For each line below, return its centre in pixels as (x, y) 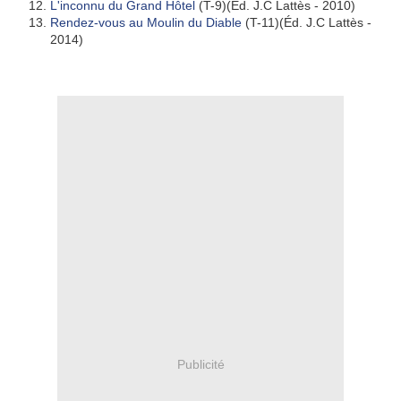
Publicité (200, 364)
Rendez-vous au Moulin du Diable (146, 22)
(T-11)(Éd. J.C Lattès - (307, 22)
